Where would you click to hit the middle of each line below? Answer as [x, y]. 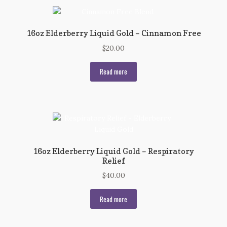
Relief [113, 160]
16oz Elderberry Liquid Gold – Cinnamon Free [113, 33]
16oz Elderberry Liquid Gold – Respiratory [113, 151]
